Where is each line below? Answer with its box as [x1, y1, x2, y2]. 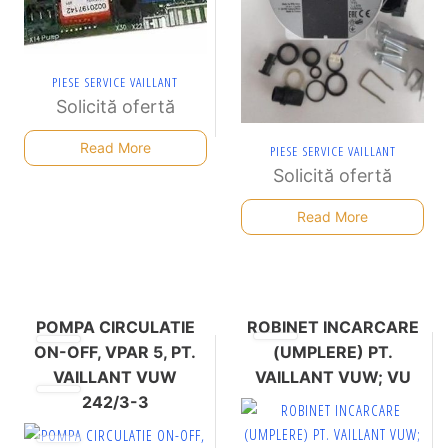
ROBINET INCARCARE [246, 317, 419, 338]
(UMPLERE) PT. [272, 342, 393, 363]
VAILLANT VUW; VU [254, 367, 411, 388]
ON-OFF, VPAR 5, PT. [34, 342, 197, 363]
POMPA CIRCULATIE [35, 317, 195, 338]
